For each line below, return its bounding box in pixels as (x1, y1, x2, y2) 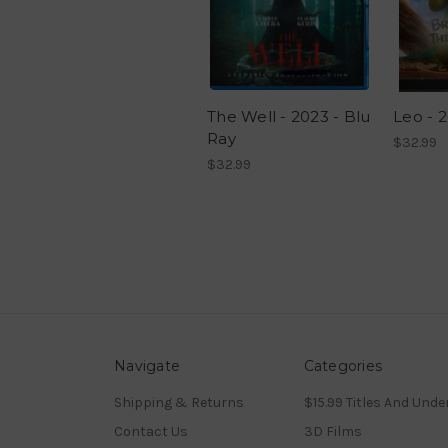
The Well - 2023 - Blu (207, 107, 371, 127)
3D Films (303, 423, 362, 441)
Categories (303, 357, 382, 376)
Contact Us (114, 423, 188, 441)
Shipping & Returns (114, 394, 244, 412)
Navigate (114, 357, 180, 376)
